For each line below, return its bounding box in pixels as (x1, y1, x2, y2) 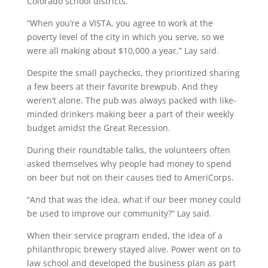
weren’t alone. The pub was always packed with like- (26, 94, 236, 106)
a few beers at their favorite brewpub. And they (26, 80, 218, 92)
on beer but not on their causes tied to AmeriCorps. (26, 171, 236, 183)
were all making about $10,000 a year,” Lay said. (26, 44, 221, 56)
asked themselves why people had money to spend (26, 157, 232, 169)
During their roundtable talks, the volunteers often (26, 144, 230, 156)
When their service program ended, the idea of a (26, 229, 223, 241)
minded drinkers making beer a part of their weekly (26, 108, 234, 120)
